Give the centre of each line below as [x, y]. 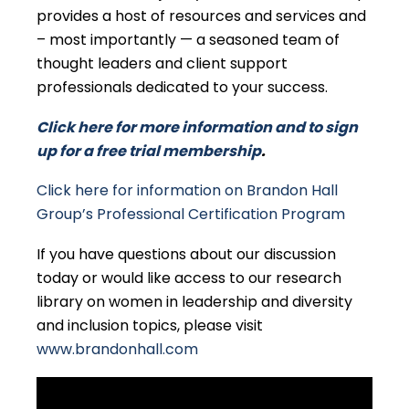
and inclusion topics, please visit [150, 325]
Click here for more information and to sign [197, 127]
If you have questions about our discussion [186, 254]
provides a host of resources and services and [201, 16]
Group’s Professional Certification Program [191, 215]
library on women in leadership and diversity [194, 301]
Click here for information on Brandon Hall [187, 191]
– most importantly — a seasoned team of [188, 40]
